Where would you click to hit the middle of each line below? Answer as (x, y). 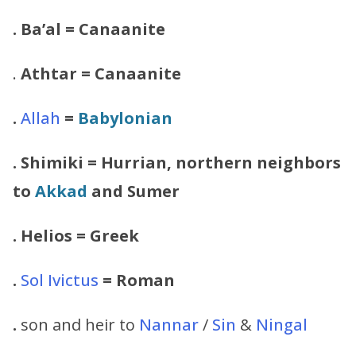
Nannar (169, 324)
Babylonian (125, 118)
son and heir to (78, 324)
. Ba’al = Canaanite (89, 29)
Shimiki (52, 162)
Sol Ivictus (60, 280)
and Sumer (133, 191)
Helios (46, 235)
